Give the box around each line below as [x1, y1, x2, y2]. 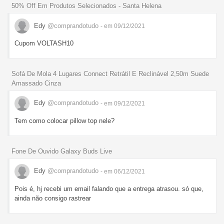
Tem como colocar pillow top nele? [14, 116, 114, 124]
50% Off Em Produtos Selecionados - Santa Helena [11, 1, 161, 9]
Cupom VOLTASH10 [14, 39, 73, 47]
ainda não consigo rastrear [14, 194, 91, 202]
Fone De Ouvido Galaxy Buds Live [11, 147, 112, 155]
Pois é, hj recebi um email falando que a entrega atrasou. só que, [14, 184, 203, 192]
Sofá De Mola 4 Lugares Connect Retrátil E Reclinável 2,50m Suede [11, 69, 209, 77]
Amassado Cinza [11, 79, 61, 87]
